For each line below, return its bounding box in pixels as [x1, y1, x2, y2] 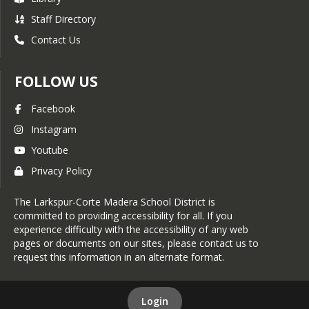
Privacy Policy [31, 163, 92, 177]
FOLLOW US [14, 71, 98, 91]
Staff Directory [31, 12, 96, 26]
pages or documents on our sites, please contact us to [14, 236, 259, 250]
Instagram [31, 122, 77, 136]
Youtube [31, 143, 68, 157]
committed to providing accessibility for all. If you [14, 208, 232, 222]
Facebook [31, 101, 75, 115]
